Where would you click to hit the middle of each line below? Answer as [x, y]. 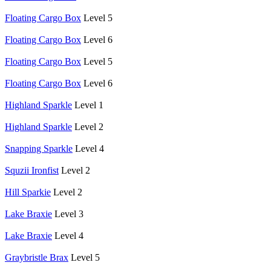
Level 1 [89, 105]
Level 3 [69, 214]
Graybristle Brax [37, 257]
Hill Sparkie [28, 192]
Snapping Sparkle [39, 148]
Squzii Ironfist [32, 170]
